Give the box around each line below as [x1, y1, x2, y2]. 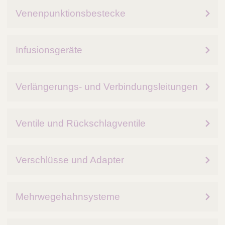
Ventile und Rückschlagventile [16, 118, 146, 129]
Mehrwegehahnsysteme [16, 191, 120, 202]
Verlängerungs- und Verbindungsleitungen [16, 81, 198, 92]
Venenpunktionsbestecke [16, 8, 126, 19]
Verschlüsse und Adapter [16, 155, 124, 166]
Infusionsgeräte [16, 45, 82, 56]
